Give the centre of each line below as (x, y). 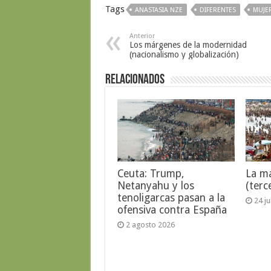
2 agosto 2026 (150, 225)
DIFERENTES (217, 10)
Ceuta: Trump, (150, 174)
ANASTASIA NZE (158, 10)
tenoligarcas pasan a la (171, 198)
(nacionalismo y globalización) (184, 54)
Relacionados (135, 80)
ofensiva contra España (172, 210)
